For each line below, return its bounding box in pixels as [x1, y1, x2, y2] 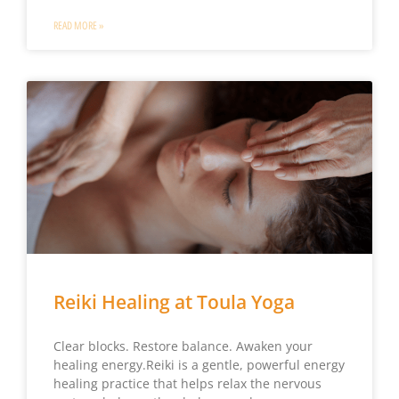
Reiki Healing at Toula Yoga [53, 289, 295, 315]
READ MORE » [53, 19, 104, 32]
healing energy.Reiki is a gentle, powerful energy [53, 356, 345, 374]
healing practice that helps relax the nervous [53, 375, 322, 393]
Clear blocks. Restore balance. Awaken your [53, 338, 313, 355]
